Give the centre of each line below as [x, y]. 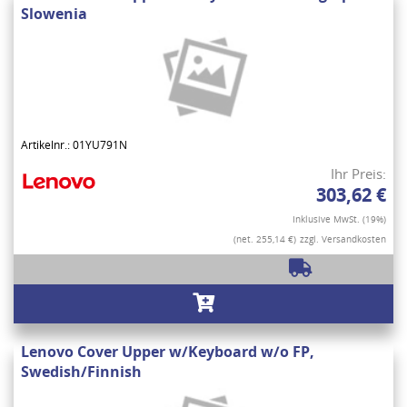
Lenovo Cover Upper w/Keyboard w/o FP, [168, 352]
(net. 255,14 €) [265, 239]
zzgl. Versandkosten [343, 239]
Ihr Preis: [358, 174]
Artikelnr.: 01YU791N [74, 145]
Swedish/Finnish [81, 372]
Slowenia [54, 14]
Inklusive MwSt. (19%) [339, 219]
